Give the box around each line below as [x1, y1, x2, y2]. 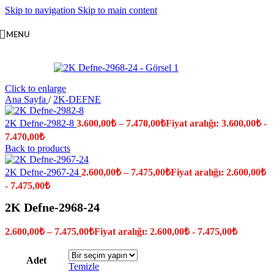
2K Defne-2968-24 [5, 201, 100, 215]
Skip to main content [78, 5, 157, 15]
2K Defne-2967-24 [5, 167, 81, 177]
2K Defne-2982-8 [5, 118, 76, 128]
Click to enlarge [5, 83, 66, 94]
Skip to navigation [5, 5, 78, 15]
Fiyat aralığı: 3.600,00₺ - [166, 118, 267, 128]
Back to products [5, 143, 70, 154]
